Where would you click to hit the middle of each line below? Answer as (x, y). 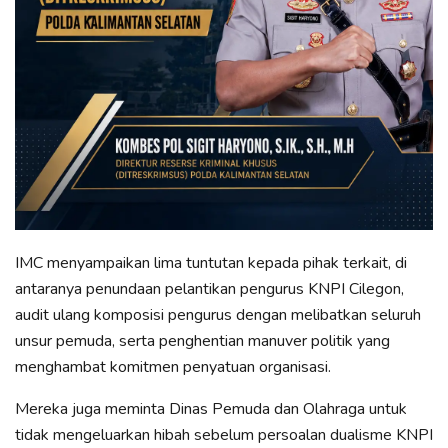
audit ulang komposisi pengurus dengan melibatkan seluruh (218, 315)
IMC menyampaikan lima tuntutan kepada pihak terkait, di (211, 263)
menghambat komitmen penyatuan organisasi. (173, 367)
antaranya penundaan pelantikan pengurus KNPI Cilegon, (209, 289)
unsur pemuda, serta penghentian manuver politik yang (202, 341)
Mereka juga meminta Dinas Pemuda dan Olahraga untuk (211, 409)
